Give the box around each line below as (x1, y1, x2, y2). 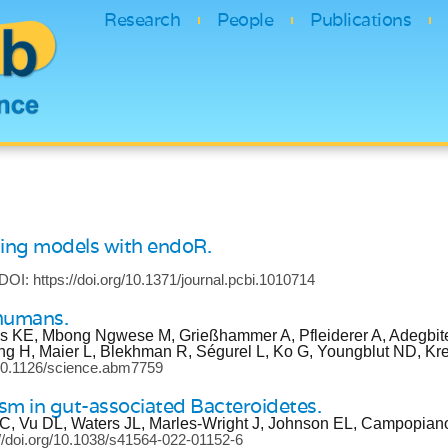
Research (104, 8, 180, 31)
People (217, 8, 273, 31)
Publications (310, 8, 411, 31)
